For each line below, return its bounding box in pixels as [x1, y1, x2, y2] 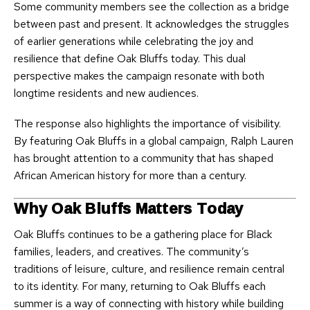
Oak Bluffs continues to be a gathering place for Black [14, 226, 272, 241]
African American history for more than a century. [14, 168, 246, 183]
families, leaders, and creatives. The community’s [14, 244, 249, 259]
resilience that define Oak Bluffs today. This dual [14, 51, 246, 66]
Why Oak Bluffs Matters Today [14, 193, 244, 223]
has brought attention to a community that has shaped [14, 151, 273, 166]
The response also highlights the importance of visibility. [14, 116, 281, 131]
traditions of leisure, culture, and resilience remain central [14, 261, 284, 276]
